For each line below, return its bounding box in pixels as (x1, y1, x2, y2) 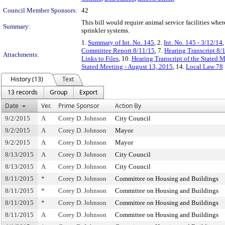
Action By (115, 101, 141, 110)
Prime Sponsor (58, 101, 99, 110)
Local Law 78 (186, 63, 223, 70)
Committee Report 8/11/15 (81, 47, 155, 54)
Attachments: (3, 51, 39, 58)
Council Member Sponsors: (3, 7, 77, 14)
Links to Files (81, 55, 119, 62)
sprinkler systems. (81, 27, 130, 34)
